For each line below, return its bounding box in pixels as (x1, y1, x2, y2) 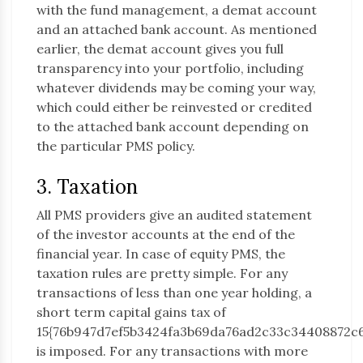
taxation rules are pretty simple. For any (36, 265, 288, 282)
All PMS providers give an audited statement (36, 207, 312, 224)
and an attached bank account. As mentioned (36, 21, 317, 38)
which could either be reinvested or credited (36, 99, 312, 116)
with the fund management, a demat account (36, 2, 317, 19)
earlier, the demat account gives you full (36, 41, 284, 58)
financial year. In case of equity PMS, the (36, 246, 285, 263)
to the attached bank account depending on (36, 118, 309, 135)
